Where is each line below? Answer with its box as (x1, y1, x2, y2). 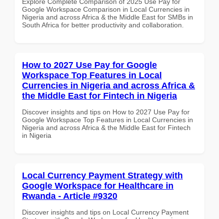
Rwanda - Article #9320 (22, 191, 117, 201)
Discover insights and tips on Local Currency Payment (22, 208, 189, 216)
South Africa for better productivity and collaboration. (22, 21, 184, 29)
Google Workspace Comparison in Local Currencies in (22, 5, 190, 13)
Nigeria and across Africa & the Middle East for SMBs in (22, 13, 193, 21)
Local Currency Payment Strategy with (22, 170, 183, 180)
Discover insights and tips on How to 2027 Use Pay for (22, 108, 190, 116)
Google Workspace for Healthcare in (22, 180, 174, 191)
